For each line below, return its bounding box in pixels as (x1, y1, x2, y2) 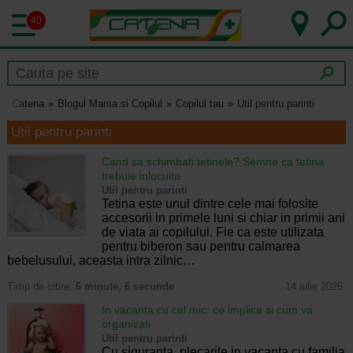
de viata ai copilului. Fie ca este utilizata (101, 225, 324, 239)
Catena (11, 98, 44, 110)
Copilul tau (175, 98, 224, 110)
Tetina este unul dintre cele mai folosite (101, 196, 318, 210)
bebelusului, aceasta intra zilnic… (6, 253, 195, 267)
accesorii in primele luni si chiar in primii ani (101, 210, 345, 225)
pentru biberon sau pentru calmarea (101, 239, 300, 253)
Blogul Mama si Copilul (57, 98, 162, 110)
